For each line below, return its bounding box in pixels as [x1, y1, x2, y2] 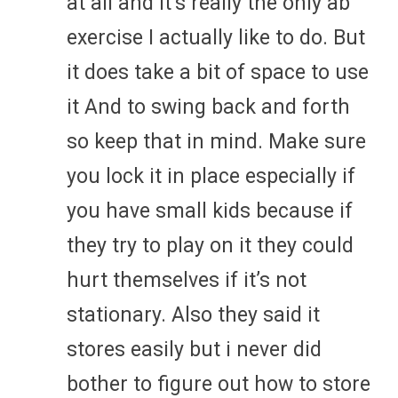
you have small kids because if [67, 198, 353, 223]
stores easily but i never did [67, 337, 322, 362]
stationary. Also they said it [67, 302, 320, 327]
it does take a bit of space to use [67, 60, 369, 84]
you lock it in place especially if [67, 163, 355, 188]
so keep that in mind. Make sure [67, 129, 366, 154]
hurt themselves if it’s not [67, 267, 306, 292]
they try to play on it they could [67, 233, 354, 258]
